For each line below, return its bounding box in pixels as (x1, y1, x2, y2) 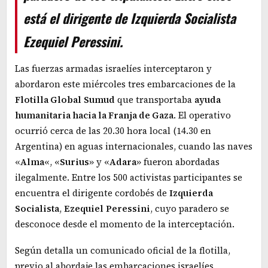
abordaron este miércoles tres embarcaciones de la (15, 78, 236, 91)
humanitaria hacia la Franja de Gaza (15, 109, 173, 122)
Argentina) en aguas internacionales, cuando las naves (15, 140, 252, 153)
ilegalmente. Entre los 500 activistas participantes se (15, 171, 242, 184)
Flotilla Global (15, 93, 81, 106)
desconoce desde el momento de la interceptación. (15, 218, 234, 231)
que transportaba (115, 93, 194, 106)
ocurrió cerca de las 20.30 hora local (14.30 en (15, 124, 211, 138)
